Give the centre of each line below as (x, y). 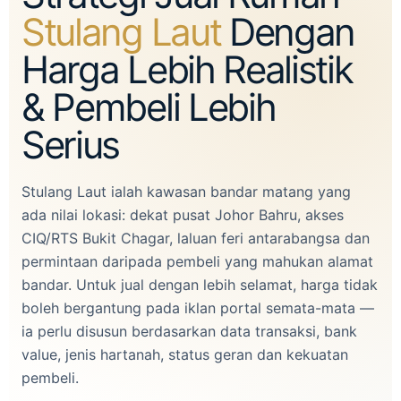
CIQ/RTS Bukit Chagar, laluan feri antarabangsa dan (196, 238)
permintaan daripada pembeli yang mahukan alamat (197, 261)
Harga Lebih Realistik (187, 69)
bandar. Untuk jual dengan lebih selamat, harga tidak (200, 285)
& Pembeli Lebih (149, 107)
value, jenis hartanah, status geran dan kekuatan (185, 354)
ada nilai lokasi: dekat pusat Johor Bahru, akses (183, 215)
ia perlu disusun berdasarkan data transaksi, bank (189, 331)
